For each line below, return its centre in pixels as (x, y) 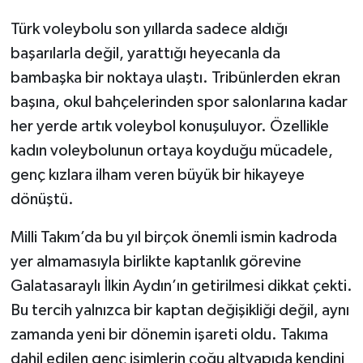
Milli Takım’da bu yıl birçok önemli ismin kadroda (173, 237)
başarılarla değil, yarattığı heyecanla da (145, 53)
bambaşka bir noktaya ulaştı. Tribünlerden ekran (175, 77)
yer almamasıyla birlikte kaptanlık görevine (156, 261)
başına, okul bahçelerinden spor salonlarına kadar (179, 102)
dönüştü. (42, 199)
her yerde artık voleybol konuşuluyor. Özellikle (169, 126)
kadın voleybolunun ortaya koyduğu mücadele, (171, 150)
